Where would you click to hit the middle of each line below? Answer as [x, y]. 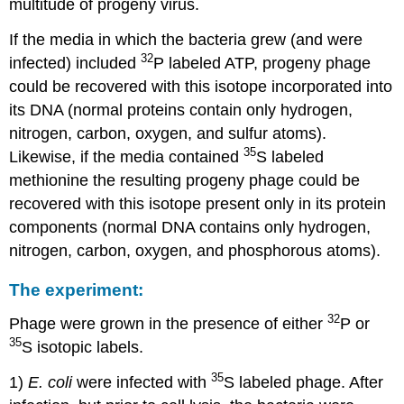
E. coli [48, 382]
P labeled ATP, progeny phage [262, 64]
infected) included [75, 64]
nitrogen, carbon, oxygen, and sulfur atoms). [168, 134]
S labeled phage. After [304, 382]
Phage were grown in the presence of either [169, 324]
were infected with [142, 382]
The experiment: [77, 290]
